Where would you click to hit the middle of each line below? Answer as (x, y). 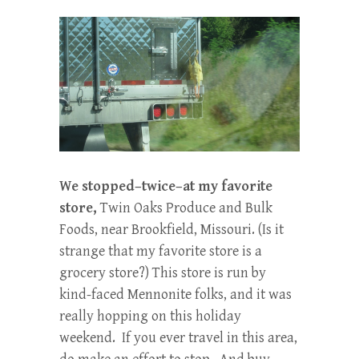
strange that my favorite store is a (161, 251)
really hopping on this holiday (150, 316)
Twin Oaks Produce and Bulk (185, 208)
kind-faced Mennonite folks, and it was (175, 294)
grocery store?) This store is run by (163, 272)
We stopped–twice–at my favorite (166, 186)
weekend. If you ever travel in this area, (178, 337)
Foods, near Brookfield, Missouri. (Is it (171, 229)
